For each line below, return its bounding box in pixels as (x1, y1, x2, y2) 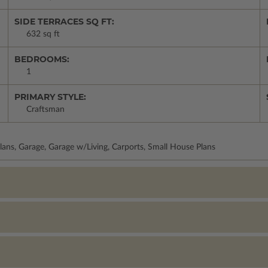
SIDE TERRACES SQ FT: (14, 16, 114, 27)
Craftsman (26, 105, 65, 114)
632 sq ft (26, 30, 60, 38)
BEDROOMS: (14, 54, 69, 65)
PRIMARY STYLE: (14, 92, 86, 102)
